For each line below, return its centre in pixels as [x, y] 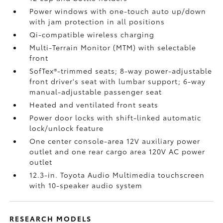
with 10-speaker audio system [86, 185]
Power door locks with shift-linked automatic [115, 117]
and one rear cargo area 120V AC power [130, 151]
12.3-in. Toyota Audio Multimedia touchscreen [117, 174]
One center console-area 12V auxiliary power [115, 141]
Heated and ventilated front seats [94, 104]
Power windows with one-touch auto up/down [118, 11]
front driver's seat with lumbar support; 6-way [118, 81]
